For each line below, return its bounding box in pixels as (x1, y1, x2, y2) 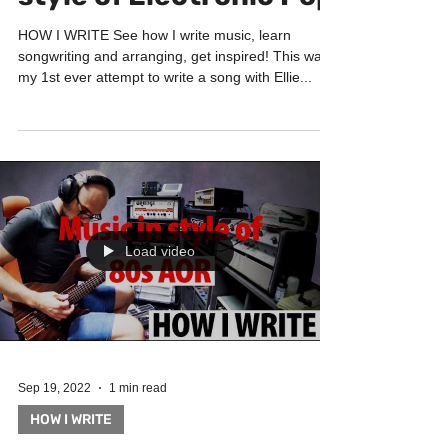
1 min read (109, 421, 167, 435)
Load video (125, 283, 195, 299)
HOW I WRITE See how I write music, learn (18, 67, 291, 83)
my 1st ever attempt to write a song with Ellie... (18, 109, 312, 125)
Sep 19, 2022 (18, 421, 91, 435)
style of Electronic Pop (18, 19, 334, 52)
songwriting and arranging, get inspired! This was (18, 88, 329, 104)
